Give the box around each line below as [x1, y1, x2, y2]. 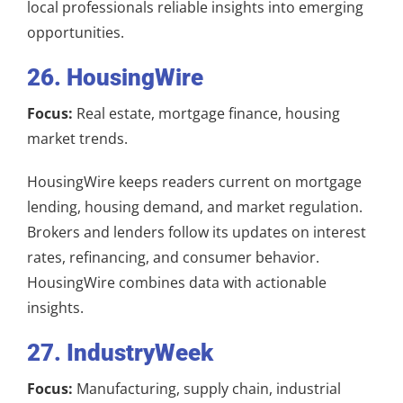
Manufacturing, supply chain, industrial [73, 378, 341, 399]
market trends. [27, 128, 128, 148]
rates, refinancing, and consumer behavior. [27, 246, 319, 267]
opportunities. [27, 22, 124, 42]
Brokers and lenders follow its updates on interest [27, 221, 366, 242]
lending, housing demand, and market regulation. [27, 196, 363, 217]
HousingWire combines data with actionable [27, 272, 327, 292]
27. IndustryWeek [27, 338, 213, 366]
